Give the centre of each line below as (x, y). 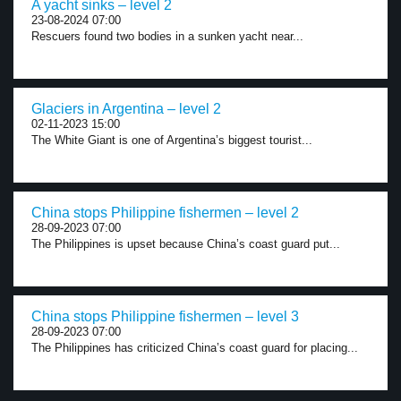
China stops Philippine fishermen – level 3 (165, 316)
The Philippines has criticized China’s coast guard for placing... (195, 348)
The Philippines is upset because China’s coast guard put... (186, 244)
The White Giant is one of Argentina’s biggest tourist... (172, 140)
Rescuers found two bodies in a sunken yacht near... (167, 36)
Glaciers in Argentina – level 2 (126, 109)
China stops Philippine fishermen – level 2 (165, 213)
